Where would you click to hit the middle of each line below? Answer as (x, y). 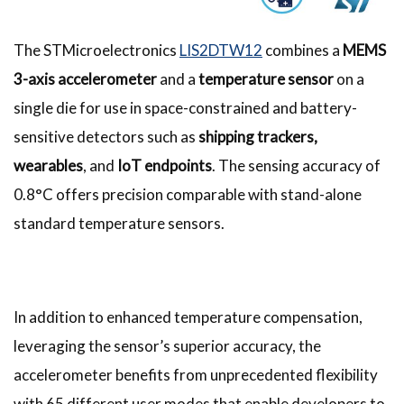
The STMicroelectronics (95, 50)
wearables (48, 165)
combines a (303, 50)
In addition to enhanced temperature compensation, (188, 317)
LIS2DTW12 (221, 50)
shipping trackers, (258, 136)
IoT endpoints (165, 165)
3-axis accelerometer (85, 78)
